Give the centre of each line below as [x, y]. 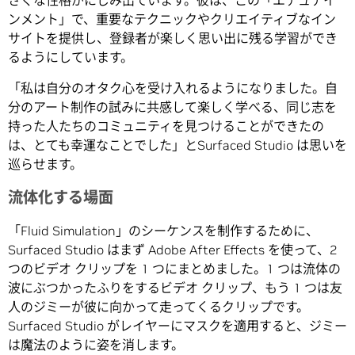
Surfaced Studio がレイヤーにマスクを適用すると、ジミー [177, 326]
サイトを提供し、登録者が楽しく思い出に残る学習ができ [173, 38]
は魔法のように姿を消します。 [96, 345]
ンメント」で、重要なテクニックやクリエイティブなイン [172, 19]
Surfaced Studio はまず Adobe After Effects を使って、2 [173, 250]
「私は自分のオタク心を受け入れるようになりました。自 [173, 88]
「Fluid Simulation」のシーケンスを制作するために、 [163, 231]
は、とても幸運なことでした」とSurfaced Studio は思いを [177, 145]
